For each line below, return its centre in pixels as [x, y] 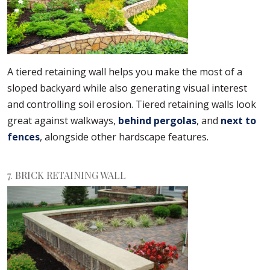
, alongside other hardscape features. [124, 137]
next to [238, 121]
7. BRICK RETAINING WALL [67, 175]
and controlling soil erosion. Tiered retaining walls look [132, 105]
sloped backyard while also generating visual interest [127, 88]
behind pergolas [157, 121]
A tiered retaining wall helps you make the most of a [125, 72]
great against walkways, [63, 121]
